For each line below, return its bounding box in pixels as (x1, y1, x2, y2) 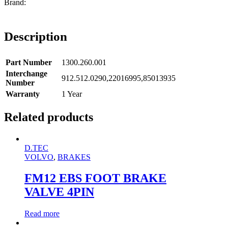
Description (4, 29, 67, 43)
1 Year (62, 89, 82, 98)
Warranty (6, 89, 40, 98)
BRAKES (58, 152, 91, 161)
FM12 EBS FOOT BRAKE (24, 172, 166, 185)
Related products (4, 110, 93, 124)
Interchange (6, 69, 47, 78)
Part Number (6, 58, 52, 67)
